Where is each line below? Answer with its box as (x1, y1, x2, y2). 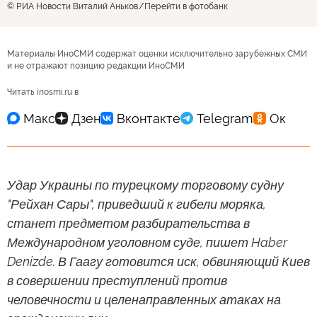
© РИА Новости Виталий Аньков (7, 1, 138, 12)
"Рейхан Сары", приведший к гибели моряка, (7, 197, 266, 212)
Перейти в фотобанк (144, 1, 228, 12)
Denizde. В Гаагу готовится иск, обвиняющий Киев (7, 254, 310, 270)
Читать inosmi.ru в (7, 87, 79, 98)
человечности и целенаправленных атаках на (7, 292, 281, 308)
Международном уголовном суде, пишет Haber (7, 235, 287, 250)
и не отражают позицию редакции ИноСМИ (7, 61, 185, 71)
